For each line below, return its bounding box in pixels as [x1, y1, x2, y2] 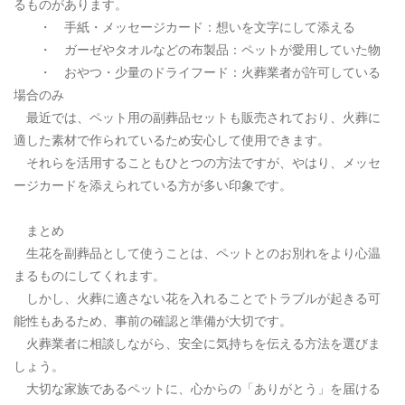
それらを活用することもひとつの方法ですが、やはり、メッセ [14, 154, 381, 172]
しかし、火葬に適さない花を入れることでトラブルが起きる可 [14, 289, 381, 307]
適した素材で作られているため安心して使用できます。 [14, 131, 330, 149]
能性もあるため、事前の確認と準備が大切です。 [14, 312, 292, 330]
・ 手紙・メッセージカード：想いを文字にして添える [14, 18, 355, 36]
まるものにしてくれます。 [14, 267, 165, 285]
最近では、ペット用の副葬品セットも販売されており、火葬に [14, 108, 381, 127]
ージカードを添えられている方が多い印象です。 [14, 176, 292, 194]
